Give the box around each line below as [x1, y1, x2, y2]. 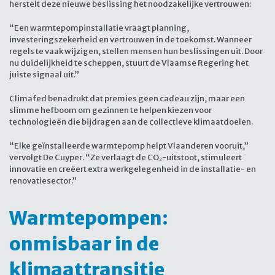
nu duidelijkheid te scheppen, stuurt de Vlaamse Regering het [9, 58, 249, 69]
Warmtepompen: [9, 206, 168, 230]
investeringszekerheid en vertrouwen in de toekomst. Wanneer [9, 34, 252, 45]
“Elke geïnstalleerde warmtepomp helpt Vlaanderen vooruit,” [9, 141, 249, 152]
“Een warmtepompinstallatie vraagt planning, [9, 23, 189, 34]
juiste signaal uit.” [9, 69, 79, 80]
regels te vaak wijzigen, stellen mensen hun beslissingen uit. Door [9, 46, 263, 57]
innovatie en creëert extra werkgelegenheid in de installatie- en [9, 164, 256, 175]
